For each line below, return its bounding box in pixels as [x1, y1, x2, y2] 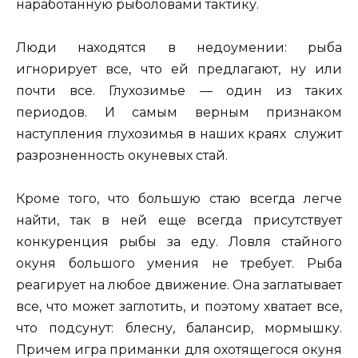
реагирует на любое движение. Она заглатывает [16, 277, 342, 293]
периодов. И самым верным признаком [16, 105, 342, 121]
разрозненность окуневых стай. [16, 148, 228, 164]
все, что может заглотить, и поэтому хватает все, [16, 299, 342, 315]
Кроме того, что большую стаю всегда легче [16, 191, 342, 207]
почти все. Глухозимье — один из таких [16, 83, 342, 99]
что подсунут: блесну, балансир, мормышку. [16, 320, 342, 336]
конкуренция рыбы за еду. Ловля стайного [16, 234, 342, 250]
